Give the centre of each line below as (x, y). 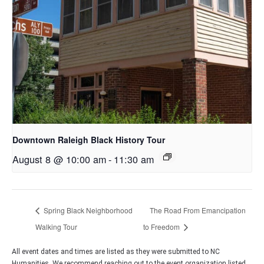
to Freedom (162, 226)
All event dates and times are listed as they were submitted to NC (116, 251)
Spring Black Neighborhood (87, 210)
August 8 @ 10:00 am (59, 159)
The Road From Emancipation (197, 210)
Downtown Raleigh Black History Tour (89, 140)
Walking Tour (56, 226)
